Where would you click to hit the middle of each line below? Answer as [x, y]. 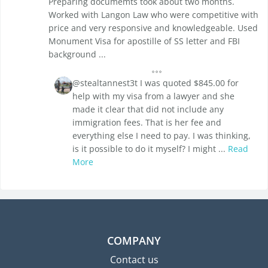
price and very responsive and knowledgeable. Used [153, 28]
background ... [77, 54]
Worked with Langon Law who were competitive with [153, 15]
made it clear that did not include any [148, 109]
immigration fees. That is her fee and [147, 123]
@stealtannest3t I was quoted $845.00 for [156, 83]
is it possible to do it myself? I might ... [150, 149]
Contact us [134, 260]
